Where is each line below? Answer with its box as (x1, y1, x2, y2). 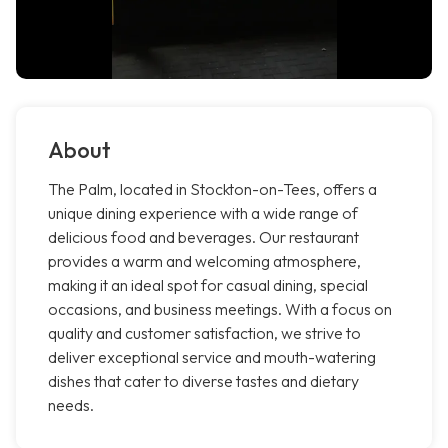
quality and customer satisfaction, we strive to (48, 323, 361, 344)
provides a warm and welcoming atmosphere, (48, 251, 361, 272)
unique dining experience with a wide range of (48, 203, 358, 224)
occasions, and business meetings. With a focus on (48, 299, 392, 320)
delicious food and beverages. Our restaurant (48, 227, 359, 248)
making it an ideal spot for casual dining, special (48, 275, 368, 296)
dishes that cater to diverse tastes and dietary (48, 371, 359, 392)
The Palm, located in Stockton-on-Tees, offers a (48, 179, 377, 200)
